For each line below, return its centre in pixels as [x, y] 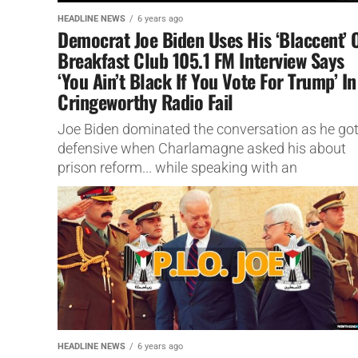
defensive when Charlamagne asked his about [202, 148]
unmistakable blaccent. [130, 187]
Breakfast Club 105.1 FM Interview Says [201, 60]
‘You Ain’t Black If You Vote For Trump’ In [207, 80]
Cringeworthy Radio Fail [145, 101]
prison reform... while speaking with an [177, 167]
